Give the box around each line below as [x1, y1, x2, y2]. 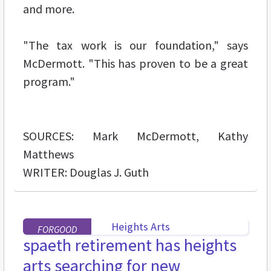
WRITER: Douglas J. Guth [23, 164, 149, 180]
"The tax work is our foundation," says [23, 37, 248, 53]
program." [23, 73, 75, 89]
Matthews [23, 146, 74, 162]
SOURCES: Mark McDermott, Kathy [23, 128, 248, 143]
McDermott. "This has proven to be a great [23, 55, 248, 71]
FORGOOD [38, 223, 77, 235]
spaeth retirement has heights [23, 233, 237, 256]
